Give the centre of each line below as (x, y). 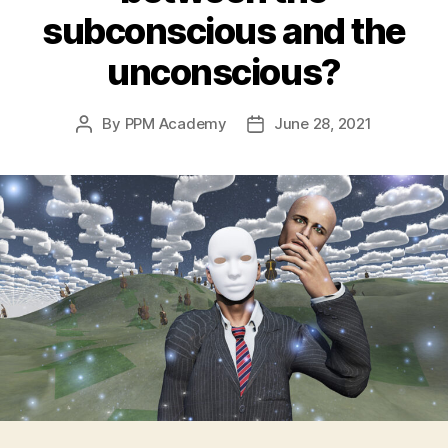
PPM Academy (175, 123)
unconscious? (224, 71)
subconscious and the (224, 30)
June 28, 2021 (322, 123)
